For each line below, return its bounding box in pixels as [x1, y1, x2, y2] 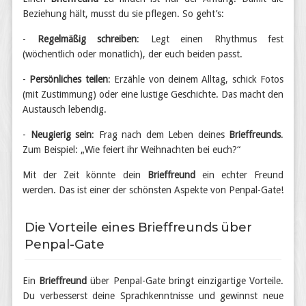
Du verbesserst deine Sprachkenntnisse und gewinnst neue [23, 290, 283, 301]
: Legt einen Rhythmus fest [137, 33, 283, 44]
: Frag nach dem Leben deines [92, 129, 229, 140]
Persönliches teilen [29, 74, 108, 85]
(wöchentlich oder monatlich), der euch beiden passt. [23, 48, 242, 59]
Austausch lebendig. [23, 104, 107, 115]
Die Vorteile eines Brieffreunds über [25, 220, 252, 235]
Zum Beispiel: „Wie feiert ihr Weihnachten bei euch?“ [23, 144, 240, 155]
